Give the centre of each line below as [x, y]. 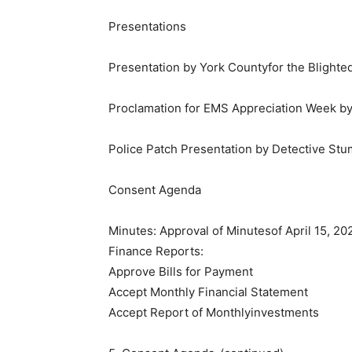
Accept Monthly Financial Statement [208, 292]
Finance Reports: [156, 251]
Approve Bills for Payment [181, 272]
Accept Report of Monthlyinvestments [214, 313]
